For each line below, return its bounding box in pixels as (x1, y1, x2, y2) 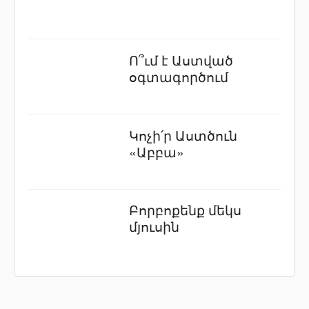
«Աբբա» (129, 141, 185, 161)
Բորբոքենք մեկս (129, 200, 242, 219)
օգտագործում (129, 66, 229, 86)
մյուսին (129, 217, 180, 236)
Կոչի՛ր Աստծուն (129, 125, 238, 144)
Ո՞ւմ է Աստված (129, 50, 234, 69)
